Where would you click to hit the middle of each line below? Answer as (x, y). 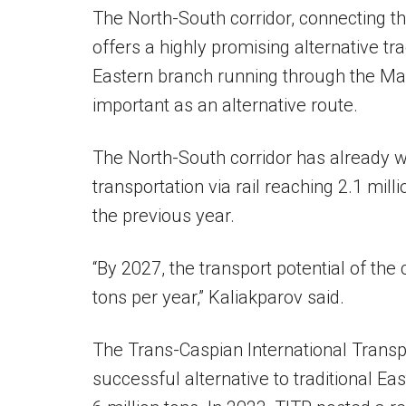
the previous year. (164, 216)
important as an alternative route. (225, 105)
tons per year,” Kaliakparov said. (218, 297)
